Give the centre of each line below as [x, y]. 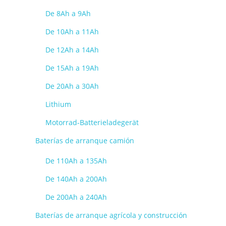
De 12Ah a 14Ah [72, 50]
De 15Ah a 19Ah [72, 68]
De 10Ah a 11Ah [72, 32]
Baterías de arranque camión [85, 140]
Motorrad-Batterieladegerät [92, 122]
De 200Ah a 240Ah [76, 197]
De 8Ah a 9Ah [68, 13]
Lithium [58, 104]
